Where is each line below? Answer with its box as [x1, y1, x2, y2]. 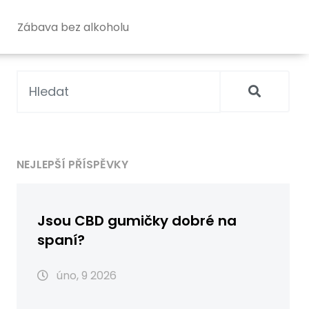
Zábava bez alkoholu [17, 19, 129, 35]
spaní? [37, 230, 85, 250]
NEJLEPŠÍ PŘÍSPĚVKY [17, 156, 128, 172]
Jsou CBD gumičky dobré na [37, 210, 237, 230]
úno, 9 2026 [54, 267, 117, 283]
